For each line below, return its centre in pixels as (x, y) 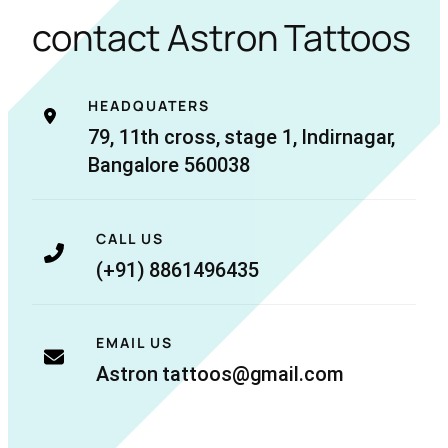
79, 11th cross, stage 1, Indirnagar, (242, 137)
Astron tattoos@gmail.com (220, 374)
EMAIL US (134, 343)
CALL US (130, 239)
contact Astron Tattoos (221, 38)
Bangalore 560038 (169, 165)
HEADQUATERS (149, 106)
